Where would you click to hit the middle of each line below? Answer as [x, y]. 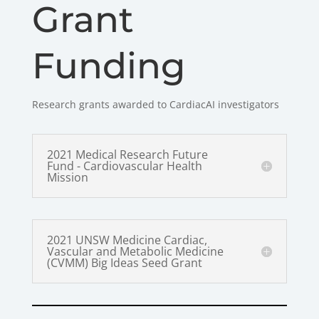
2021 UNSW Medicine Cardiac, [127, 240]
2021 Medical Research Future [127, 154]
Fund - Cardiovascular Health [124, 166]
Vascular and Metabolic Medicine [135, 251]
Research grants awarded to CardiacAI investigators [155, 104]
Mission [67, 177]
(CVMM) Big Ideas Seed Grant [124, 262]
